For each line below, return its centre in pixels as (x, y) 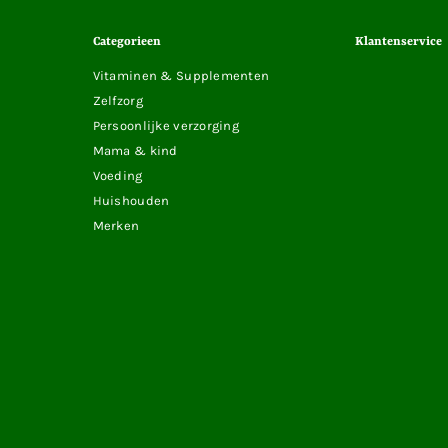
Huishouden (131, 200)
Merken (116, 225)
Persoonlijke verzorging (166, 125)
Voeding (117, 175)
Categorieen (126, 41)
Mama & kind (135, 150)
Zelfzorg (117, 100)
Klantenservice (399, 41)
